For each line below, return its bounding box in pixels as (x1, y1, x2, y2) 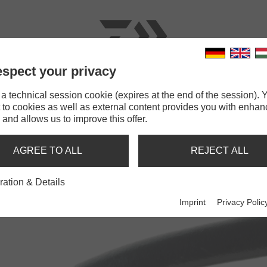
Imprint (179, 197, 206, 207)
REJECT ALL (190, 145, 249, 156)
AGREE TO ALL (13, 145, 82, 156)
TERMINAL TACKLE (102, 83, 194, 94)
